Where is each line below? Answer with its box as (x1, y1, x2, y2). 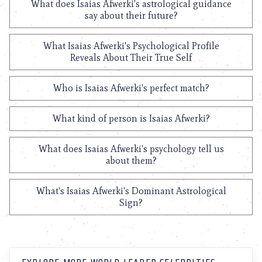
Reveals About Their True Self (70, 52, 192, 63)
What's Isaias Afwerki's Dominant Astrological (36, 185, 226, 196)
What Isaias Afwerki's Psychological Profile (43, 40, 219, 51)
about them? (105, 155, 157, 166)
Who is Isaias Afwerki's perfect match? (53, 82, 209, 94)
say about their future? (84, 10, 178, 21)
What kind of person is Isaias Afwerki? (52, 113, 210, 124)
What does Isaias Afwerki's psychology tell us (38, 143, 224, 154)
